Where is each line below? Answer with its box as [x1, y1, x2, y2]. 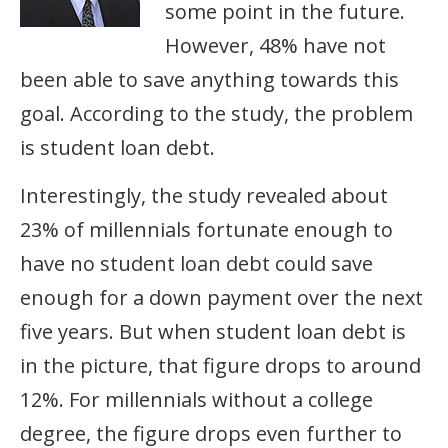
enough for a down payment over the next [20, 283, 423, 311]
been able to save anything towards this [20, 65, 399, 93]
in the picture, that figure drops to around [20, 351, 421, 379]
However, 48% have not [165, 31, 386, 59]
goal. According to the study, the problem [20, 99, 413, 127]
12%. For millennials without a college [20, 385, 373, 413]
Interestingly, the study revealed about [20, 181, 388, 209]
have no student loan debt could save [20, 249, 373, 277]
